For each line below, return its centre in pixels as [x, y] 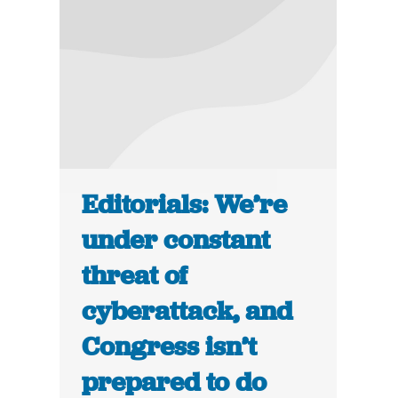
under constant [176, 240]
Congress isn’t [170, 347]
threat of [135, 276]
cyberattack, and [187, 311]
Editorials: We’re [185, 205]
